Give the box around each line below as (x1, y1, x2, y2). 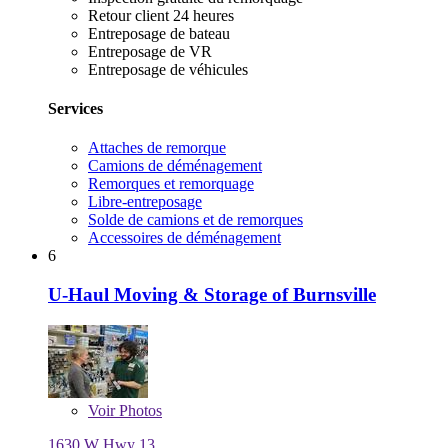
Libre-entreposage (88, 193, 202, 211)
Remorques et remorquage (88, 175, 254, 193)
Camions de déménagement (88, 157, 262, 175)
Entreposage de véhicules (88, 60, 248, 78)
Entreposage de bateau (88, 24, 230, 42)
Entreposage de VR (88, 42, 212, 60)
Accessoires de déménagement (88, 229, 281, 247)
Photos (115, 401, 162, 419)
